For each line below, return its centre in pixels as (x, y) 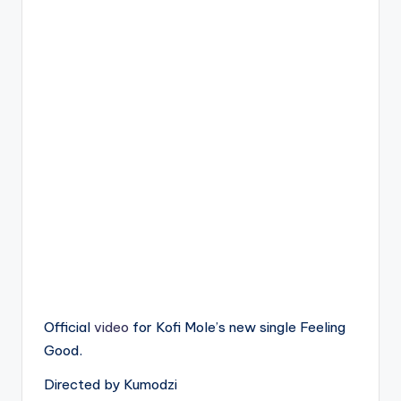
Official (69, 327)
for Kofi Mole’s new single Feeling (237, 327)
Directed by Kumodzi (111, 384)
